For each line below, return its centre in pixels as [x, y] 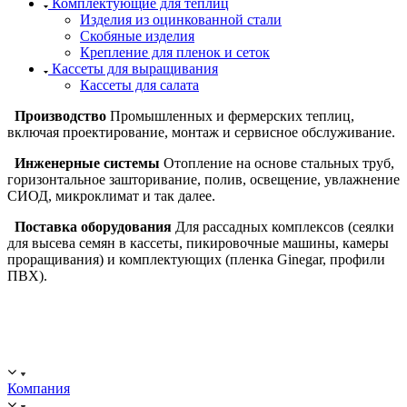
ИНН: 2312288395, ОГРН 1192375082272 [115, 357]
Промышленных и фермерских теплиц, [230, 116]
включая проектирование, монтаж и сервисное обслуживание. [201, 133]
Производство [60, 116]
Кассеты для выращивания [135, 69]
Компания [39, 389]
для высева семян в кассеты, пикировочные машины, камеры [198, 243]
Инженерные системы [87, 164]
